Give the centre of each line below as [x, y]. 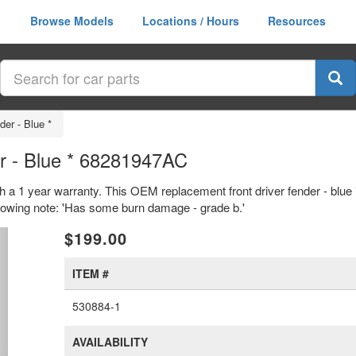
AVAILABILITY [110, 342]
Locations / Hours [191, 21]
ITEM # [91, 273]
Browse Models [72, 21]
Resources [297, 21]
